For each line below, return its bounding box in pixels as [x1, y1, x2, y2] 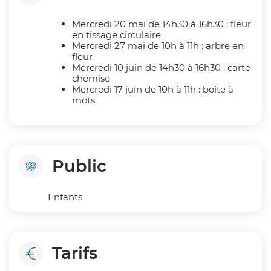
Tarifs [52, 243, 97, 264]
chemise [71, 72, 110, 84]
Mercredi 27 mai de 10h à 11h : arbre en [71, 39, 244, 51]
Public [52, 155, 106, 176]
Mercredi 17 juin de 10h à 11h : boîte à [71, 83, 233, 95]
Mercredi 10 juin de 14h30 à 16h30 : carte [71, 61, 250, 73]
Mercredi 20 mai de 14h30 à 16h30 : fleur [71, 18, 251, 30]
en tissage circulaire [71, 28, 161, 41]
